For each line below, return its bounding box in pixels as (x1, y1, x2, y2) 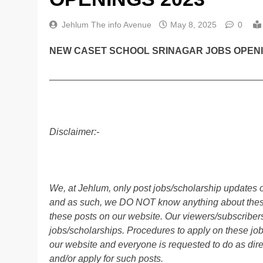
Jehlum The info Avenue (62, 19, 151, 29)
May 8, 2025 (170, 19, 217, 29)
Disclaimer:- (49, 127, 99, 137)
